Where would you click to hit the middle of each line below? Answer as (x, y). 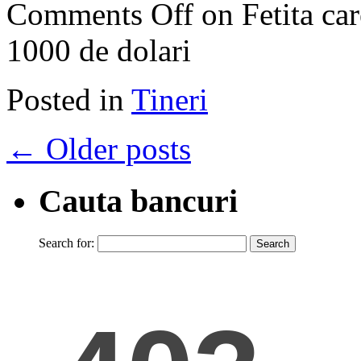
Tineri (170, 100)
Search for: (66, 243)
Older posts (114, 149)
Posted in (65, 100)
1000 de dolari (99, 51)
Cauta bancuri (138, 201)
